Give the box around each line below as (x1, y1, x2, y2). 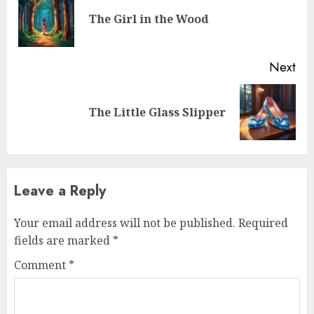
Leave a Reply (14, 181, 106, 202)
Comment (14, 257, 69, 273)
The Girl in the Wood (88, 11, 209, 27)
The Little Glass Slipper (88, 104, 226, 121)
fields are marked (14, 233, 113, 249)
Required (238, 215, 288, 231)
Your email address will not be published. (14, 215, 235, 231)
